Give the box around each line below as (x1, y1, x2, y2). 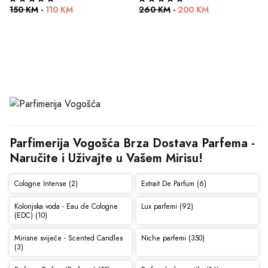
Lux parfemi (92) (141, 201, 193, 211)
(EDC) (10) (14, 210, 47, 220)
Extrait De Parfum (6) (141, 178, 206, 188)
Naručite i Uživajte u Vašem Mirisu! (10, 150, 203, 167)
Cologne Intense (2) (14, 178, 78, 188)
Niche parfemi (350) (141, 233, 205, 243)
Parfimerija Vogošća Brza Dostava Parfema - (10, 135, 255, 152)
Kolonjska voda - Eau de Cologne (14, 201, 118, 211)
